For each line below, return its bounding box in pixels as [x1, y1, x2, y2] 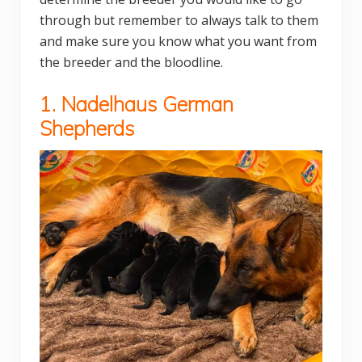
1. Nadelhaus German [40, 91, 234, 117]
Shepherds [40, 116, 135, 141]
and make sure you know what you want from [40, 32, 317, 51]
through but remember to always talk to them [40, 11, 318, 30]
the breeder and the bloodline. [40, 53, 223, 72]
